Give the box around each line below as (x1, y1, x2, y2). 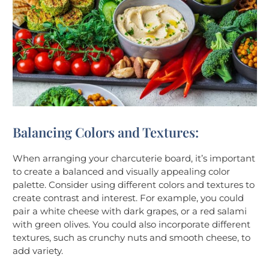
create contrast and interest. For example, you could (13, 192, 244, 204)
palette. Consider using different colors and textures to (13, 178, 255, 190)
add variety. (13, 244, 63, 256)
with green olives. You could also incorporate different (13, 218, 250, 230)
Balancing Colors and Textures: (13, 122, 199, 141)
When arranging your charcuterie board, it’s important (13, 152, 255, 164)
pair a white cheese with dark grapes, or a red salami (13, 205, 247, 217)
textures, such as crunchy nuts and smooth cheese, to (13, 231, 250, 243)
